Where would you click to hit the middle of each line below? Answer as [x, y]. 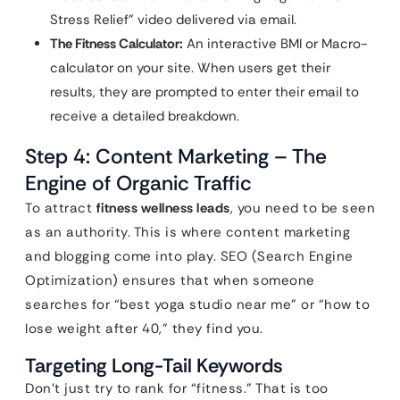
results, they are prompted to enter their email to [204, 92]
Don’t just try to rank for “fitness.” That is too [177, 388]
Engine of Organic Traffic [138, 183]
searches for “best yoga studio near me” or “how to [197, 304]
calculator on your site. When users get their [190, 68]
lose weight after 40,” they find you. [144, 329]
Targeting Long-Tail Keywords [154, 366]
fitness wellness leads [163, 208]
